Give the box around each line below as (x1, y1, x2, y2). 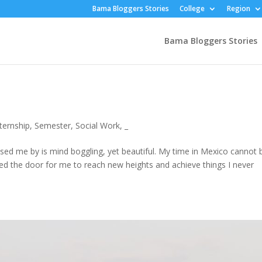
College (179, 4, 205, 13)
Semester (35, 120, 71, 131)
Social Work (75, 120, 120, 131)
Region (226, 4, 250, 13)
